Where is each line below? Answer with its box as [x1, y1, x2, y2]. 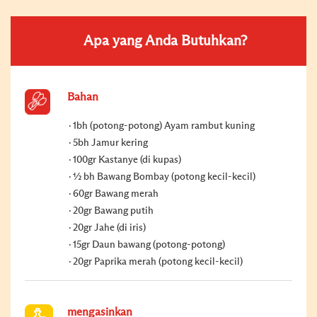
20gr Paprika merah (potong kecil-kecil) [73, 256, 243, 267]
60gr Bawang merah [73, 188, 158, 199]
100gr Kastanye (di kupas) [73, 154, 181, 165]
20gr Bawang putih [73, 205, 154, 216]
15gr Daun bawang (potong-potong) [73, 239, 225, 250]
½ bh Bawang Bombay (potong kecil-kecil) [73, 171, 255, 182]
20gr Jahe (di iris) [73, 222, 146, 233]
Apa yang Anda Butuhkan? [83, 33, 248, 48]
